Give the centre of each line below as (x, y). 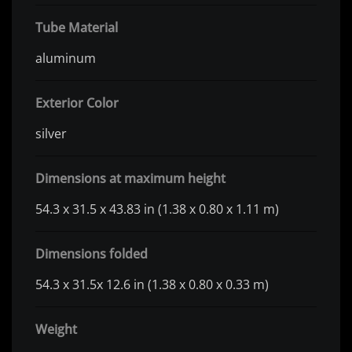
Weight (56, 330)
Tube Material (77, 28)
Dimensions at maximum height (130, 179)
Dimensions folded (92, 254)
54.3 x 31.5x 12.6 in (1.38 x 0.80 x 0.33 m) (152, 285)
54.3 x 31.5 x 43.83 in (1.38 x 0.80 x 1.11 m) (157, 209)
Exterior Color (77, 103)
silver (51, 134)
